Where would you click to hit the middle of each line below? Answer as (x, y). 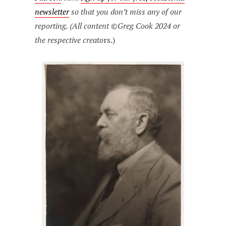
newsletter (52, 12)
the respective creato (69, 40)
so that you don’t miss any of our (126, 12)
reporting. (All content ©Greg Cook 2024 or (108, 26)
